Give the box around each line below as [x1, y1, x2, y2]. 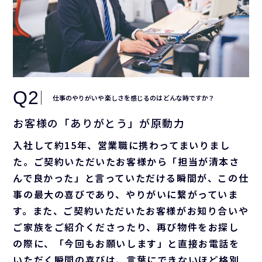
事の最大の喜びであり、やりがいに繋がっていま [13, 187, 239, 202]
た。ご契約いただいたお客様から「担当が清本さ [13, 154, 240, 169]
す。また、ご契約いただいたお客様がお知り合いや [13, 204, 249, 218]
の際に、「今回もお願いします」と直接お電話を [13, 236, 240, 251]
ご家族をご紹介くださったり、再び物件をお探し [13, 220, 239, 235]
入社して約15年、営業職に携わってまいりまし [13, 138, 230, 153]
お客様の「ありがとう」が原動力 [13, 115, 185, 131]
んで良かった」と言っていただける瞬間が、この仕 [13, 171, 249, 185]
